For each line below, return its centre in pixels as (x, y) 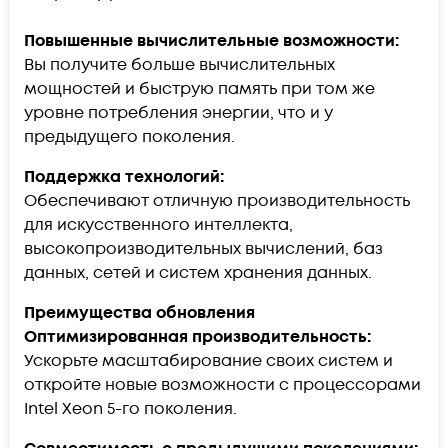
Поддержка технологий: (124, 177)
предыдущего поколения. (129, 137)
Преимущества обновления (139, 313)
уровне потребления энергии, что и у (178, 113)
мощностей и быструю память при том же (199, 89)
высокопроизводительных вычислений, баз (203, 249)
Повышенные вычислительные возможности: (211, 41)
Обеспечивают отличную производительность (217, 201)
